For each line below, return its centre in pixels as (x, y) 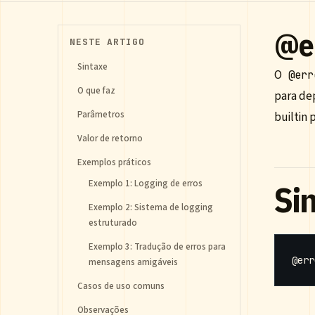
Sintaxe (92, 67)
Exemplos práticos (114, 162)
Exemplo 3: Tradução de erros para (157, 247)
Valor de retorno (110, 139)
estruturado (113, 223)
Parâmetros (101, 115)
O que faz (96, 91)
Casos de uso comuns (121, 286)
